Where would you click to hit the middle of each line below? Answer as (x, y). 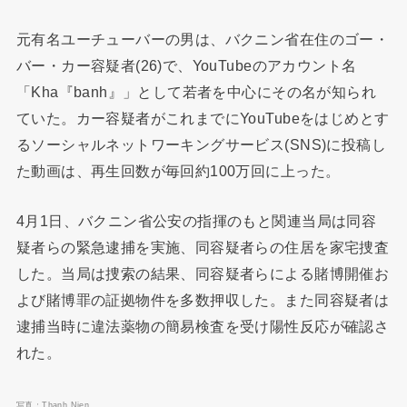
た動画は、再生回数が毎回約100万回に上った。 (178, 170)
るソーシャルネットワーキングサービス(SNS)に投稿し (201, 144)
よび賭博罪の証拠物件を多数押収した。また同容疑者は (203, 300)
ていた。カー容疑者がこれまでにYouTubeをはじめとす (203, 118)
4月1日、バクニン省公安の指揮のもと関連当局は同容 (196, 221)
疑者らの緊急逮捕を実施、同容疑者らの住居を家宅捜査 (203, 248)
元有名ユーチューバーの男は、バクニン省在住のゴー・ (203, 39)
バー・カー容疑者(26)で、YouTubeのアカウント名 (186, 65)
